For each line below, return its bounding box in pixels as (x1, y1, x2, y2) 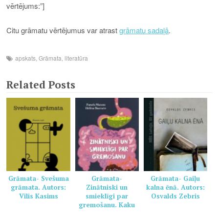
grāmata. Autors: (11, 183, 66, 192)
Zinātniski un (86, 183, 128, 192)
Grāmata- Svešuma (8, 174, 69, 183)
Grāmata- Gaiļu (151, 174, 200, 183)
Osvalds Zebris (151, 192, 200, 201)
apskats (15, 53, 36, 62)
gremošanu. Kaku (79, 200, 135, 210)
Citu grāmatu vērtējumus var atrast (6, 25, 120, 36)
